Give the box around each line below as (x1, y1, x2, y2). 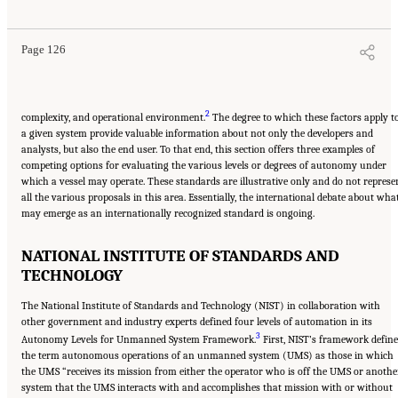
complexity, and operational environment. (21, 111, 205, 124)
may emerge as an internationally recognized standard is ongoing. (21, 207, 314, 220)
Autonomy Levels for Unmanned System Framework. (21, 332, 256, 346)
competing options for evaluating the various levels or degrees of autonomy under (21, 159, 386, 172)
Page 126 (21, 44, 66, 57)
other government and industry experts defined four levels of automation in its (21, 314, 372, 328)
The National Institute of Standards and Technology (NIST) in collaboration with (21, 298, 380, 312)
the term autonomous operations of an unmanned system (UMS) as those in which (21, 348, 394, 362)
